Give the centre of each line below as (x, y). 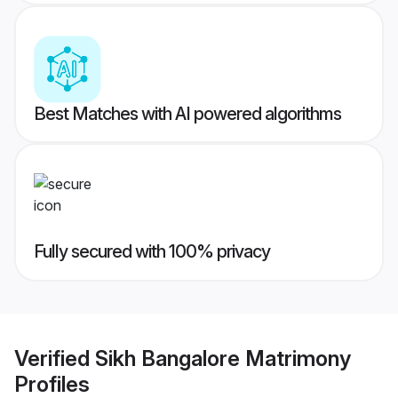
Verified (55, 358)
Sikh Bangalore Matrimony (223, 358)
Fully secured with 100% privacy (152, 252)
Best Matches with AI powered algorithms (187, 114)
